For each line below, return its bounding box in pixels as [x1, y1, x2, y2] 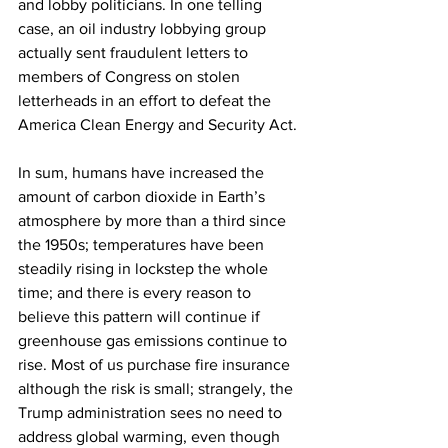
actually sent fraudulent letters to [18, 44, 252, 61]
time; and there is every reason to [18, 284, 255, 301]
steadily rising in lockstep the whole [18, 260, 272, 277]
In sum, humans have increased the [18, 164, 268, 181]
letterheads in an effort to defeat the [18, 92, 275, 109]
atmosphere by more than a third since [18, 212, 290, 229]
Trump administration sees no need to [18, 404, 286, 421]
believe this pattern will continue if [18, 308, 264, 325]
